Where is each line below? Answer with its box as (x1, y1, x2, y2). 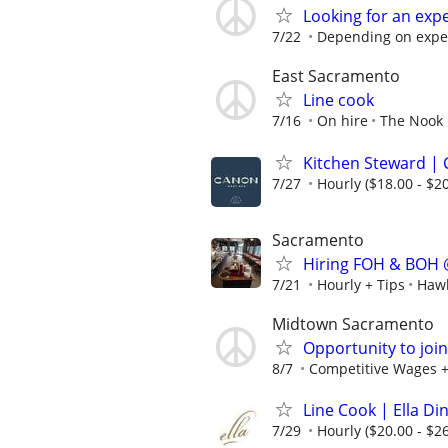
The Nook (380, 111, 443, 131)
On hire (317, 111, 368, 131)
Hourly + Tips (317, 274, 405, 294)
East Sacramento (272, 65, 400, 88)
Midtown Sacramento (272, 312, 434, 335)
